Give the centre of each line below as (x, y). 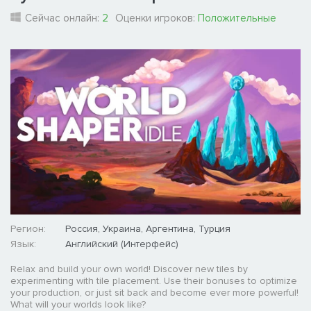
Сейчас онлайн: (64, 18)
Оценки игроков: (157, 18)
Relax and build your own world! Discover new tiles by (129, 269)
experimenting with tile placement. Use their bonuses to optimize (154, 281)
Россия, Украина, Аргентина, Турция (148, 229)
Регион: (28, 229)
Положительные (237, 18)
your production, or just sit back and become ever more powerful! (154, 293)
